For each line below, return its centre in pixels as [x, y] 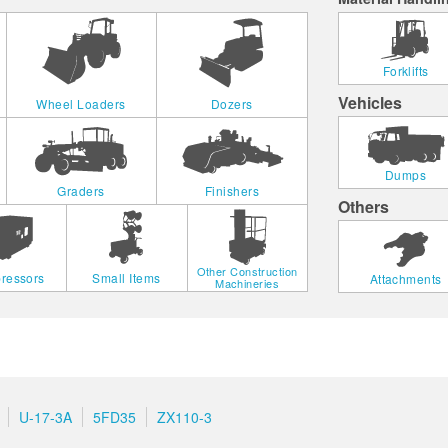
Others [364, 207]
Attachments [405, 279]
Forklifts [405, 71]
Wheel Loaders [81, 104]
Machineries [247, 283]
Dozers [231, 104]
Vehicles [370, 103]
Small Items [126, 278]
